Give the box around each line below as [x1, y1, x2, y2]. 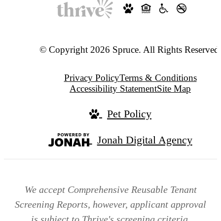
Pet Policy [107, 107, 151, 120]
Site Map [157, 83, 191, 94]
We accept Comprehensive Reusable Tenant [24, 184, 197, 195]
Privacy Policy [64, 72, 119, 83]
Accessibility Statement [70, 83, 157, 94]
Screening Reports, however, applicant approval [15, 198, 206, 210]
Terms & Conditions [119, 72, 197, 83]
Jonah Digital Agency [97, 133, 192, 146]
